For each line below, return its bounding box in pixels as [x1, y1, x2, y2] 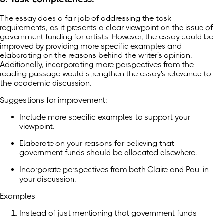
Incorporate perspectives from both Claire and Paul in [19, 164, 209, 174]
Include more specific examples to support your [19, 112, 190, 122]
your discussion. [19, 174, 76, 183]
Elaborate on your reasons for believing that [19, 138, 174, 148]
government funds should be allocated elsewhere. [19, 147, 197, 157]
